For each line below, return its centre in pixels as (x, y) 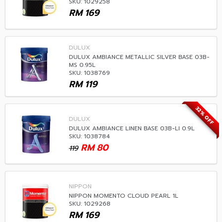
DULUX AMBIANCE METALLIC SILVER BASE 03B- (139, 57)
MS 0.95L (82, 65)
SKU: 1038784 (89, 136)
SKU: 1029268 (90, 204)
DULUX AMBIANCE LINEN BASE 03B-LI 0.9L (132, 128)
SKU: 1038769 (89, 73)
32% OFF (205, 116)
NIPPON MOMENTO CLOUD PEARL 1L (124, 196)
